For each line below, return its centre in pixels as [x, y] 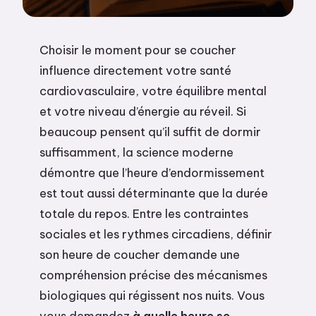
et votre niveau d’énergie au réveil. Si [143, 111]
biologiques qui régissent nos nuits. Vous [152, 295]
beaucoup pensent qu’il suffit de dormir [150, 132]
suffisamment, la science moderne [136, 152]
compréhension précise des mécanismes [153, 275]
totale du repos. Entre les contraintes [144, 213]
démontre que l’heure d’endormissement [152, 172]
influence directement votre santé [135, 70]
